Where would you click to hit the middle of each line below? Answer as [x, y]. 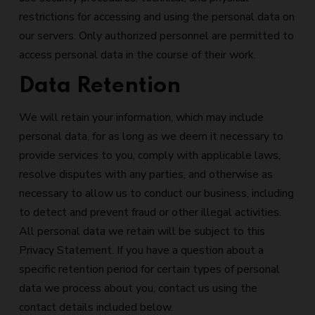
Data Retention [100, 86]
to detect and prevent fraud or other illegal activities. [150, 212]
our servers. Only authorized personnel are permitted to [156, 36]
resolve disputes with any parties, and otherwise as [146, 174]
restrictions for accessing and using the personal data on [157, 17]
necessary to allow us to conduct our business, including [156, 193]
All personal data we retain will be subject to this [142, 231]
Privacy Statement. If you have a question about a [141, 250]
